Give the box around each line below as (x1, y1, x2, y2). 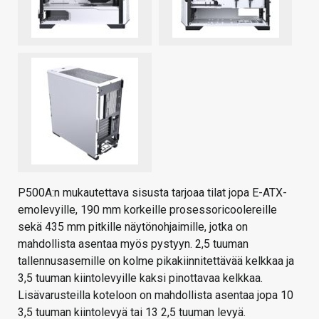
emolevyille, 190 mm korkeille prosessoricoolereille (18, 202, 277, 216)
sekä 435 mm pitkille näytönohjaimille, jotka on (18, 219, 248, 234)
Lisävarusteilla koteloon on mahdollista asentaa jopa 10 (18, 288, 293, 302)
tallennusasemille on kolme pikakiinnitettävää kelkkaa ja (18, 253, 294, 268)
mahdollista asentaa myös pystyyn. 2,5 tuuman (18, 236, 249, 251)
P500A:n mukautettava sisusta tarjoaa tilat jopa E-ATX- (18, 185, 287, 199)
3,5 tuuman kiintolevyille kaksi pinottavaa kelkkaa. (18, 271, 263, 285)
